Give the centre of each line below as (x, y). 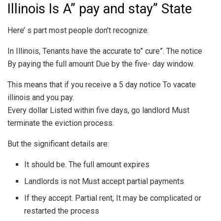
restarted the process (62, 211)
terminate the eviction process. (61, 123)
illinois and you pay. (41, 98)
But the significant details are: (58, 144)
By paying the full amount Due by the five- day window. (101, 64)
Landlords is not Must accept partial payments (104, 182)
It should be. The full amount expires (87, 165)
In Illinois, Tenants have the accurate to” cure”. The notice (105, 51)
